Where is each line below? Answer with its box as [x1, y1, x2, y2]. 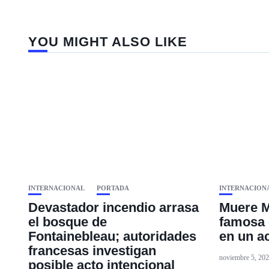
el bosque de [28, 214, 107, 229]
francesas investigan [28, 243, 156, 258]
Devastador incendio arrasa [28, 200, 199, 215]
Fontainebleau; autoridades [28, 229, 196, 244]
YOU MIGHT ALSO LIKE [28, 34, 187, 49]
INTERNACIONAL [28, 184, 85, 192]
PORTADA [97, 184, 129, 192]
